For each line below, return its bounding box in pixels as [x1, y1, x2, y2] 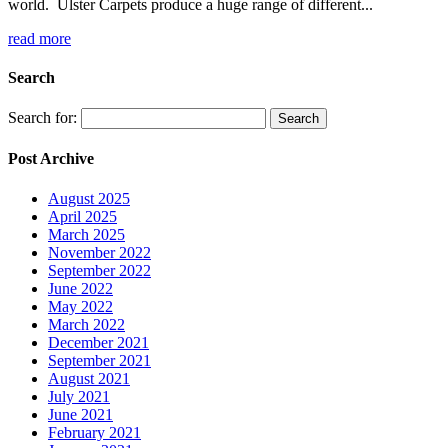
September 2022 [48, 261, 151, 279]
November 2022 [48, 243, 151, 261]
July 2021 [48, 387, 110, 405]
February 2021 [48, 423, 141, 441]
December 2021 [48, 333, 149, 351]
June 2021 [48, 405, 113, 423]
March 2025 [48, 225, 125, 243]
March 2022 [48, 315, 125, 333]
